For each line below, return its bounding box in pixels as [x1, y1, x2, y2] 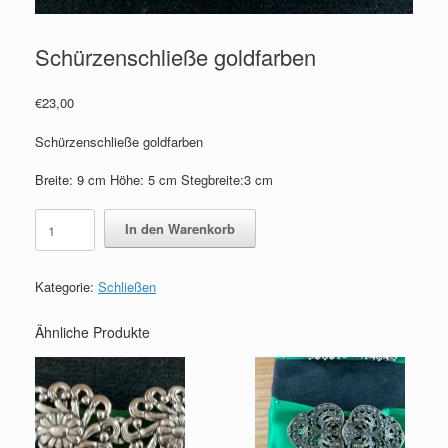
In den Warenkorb [125, 218, 235, 238]
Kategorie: [35, 276, 98, 296]
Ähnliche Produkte [35, 321, 150, 342]
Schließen [98, 276, 156, 296]
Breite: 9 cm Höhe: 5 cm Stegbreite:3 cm [35, 170, 273, 190]
